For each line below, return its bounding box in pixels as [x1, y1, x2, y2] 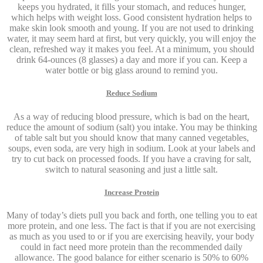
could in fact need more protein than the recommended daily [21, 241, 242, 252]
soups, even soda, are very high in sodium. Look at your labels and [8, 143, 255, 153]
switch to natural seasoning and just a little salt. [45, 164, 218, 174]
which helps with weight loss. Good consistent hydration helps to [11, 12, 252, 23]
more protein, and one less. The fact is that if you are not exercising [8, 220, 255, 231]
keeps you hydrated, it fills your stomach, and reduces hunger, [17, 2, 246, 12]
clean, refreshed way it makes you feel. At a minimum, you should [9, 44, 254, 55]
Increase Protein [104, 187, 159, 197]
